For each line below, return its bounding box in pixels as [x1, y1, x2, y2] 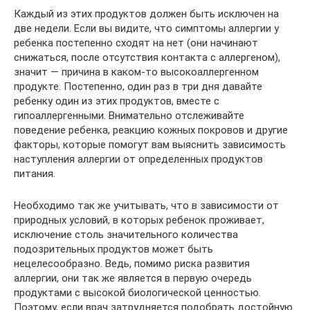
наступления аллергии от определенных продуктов [14, 153, 263, 165]
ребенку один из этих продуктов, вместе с [14, 95, 219, 107]
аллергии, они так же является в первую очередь [14, 272, 252, 284]
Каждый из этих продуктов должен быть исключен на [14, 8, 279, 20]
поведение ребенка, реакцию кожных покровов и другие [14, 124, 288, 136]
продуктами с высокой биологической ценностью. [14, 286, 261, 299]
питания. [14, 167, 55, 180]
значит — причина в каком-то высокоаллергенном [14, 66, 259, 78]
